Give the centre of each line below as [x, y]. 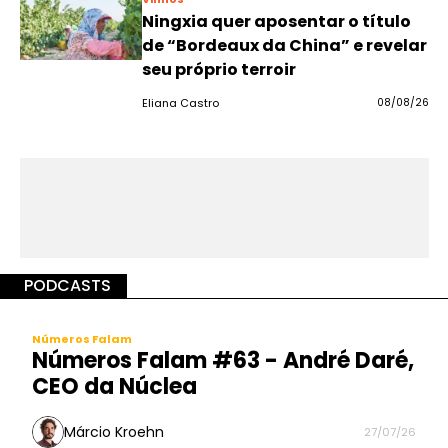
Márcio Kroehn [114, 431]
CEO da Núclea [114, 386]
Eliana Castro [180, 103]
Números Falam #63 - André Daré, [223, 360]
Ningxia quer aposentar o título [276, 21]
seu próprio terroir [218, 69]
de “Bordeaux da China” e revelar [284, 45]
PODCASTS [67, 285]
